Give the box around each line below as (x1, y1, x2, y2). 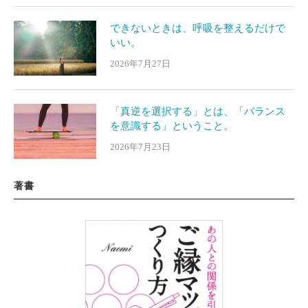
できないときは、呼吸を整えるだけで (110, 22, 285, 34)
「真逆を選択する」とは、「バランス (110, 105, 285, 117)
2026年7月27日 (110, 58, 170, 69)
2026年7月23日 (110, 142, 170, 152)
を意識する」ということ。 (110, 120, 234, 131)
